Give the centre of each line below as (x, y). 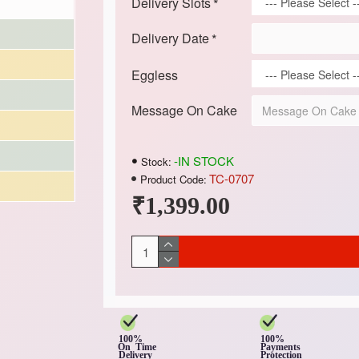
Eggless (154, 75)
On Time (146, 347)
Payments (281, 347)
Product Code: (173, 179)
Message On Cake (184, 110)
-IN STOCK (204, 161)
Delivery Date (170, 38)
